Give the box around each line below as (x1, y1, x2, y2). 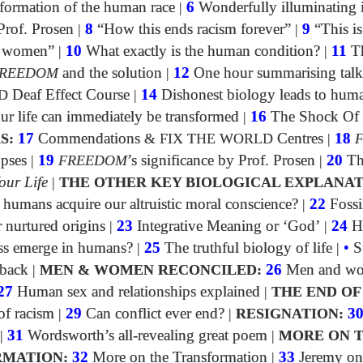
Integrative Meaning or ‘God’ (133, 217, 320, 234)
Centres (273, 130, 323, 147)
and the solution (58, 64, 162, 81)
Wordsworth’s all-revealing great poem (23, 327, 267, 344)
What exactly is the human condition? (82, 42, 320, 59)
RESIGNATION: (236, 305, 344, 322)
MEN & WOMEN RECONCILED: (40, 261, 262, 278)
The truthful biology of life (160, 239, 332, 256)
